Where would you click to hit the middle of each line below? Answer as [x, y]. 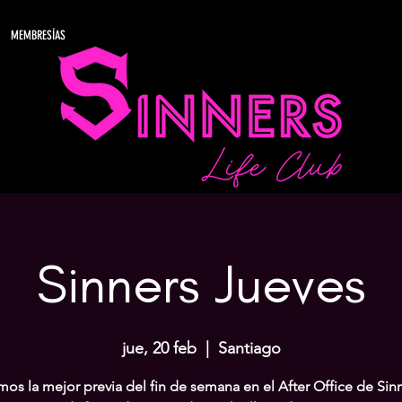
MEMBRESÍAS [38, 35]
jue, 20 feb [159, 348]
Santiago [249, 348]
